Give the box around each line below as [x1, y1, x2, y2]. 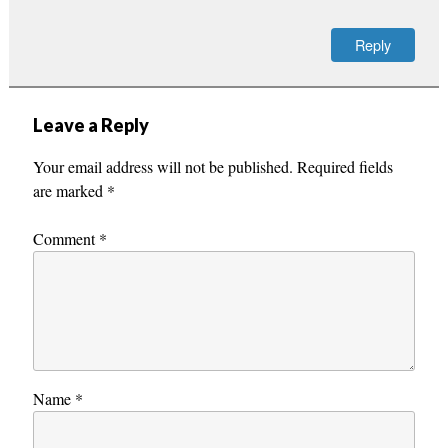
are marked [32, 179, 107, 201]
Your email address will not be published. [32, 155, 293, 177]
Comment [32, 227, 99, 249]
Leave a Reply [32, 113, 149, 136]
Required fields [296, 155, 393, 177]
